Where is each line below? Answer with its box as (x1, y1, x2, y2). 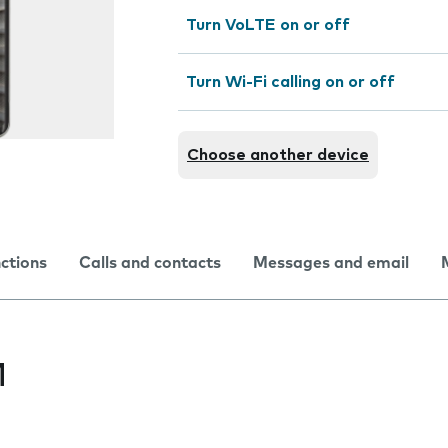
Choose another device (187, 147, 369, 163)
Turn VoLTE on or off (186, 17, 350, 33)
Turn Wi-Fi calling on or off (186, 74, 395, 90)
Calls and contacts (79, 255, 221, 271)
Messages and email (253, 255, 409, 271)
